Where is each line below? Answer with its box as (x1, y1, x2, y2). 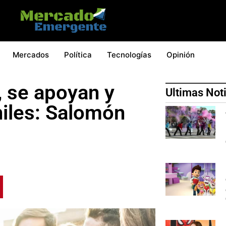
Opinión (166, 49, 195, 60)
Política (64, 49, 92, 60)
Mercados (13, 49, 49, 60)
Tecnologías (107, 49, 151, 60)
